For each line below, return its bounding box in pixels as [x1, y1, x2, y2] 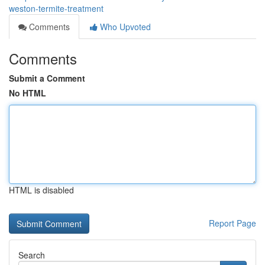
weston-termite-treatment [9, 2, 104, 14]
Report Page [209, 217, 256, 229]
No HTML [9, 87, 46, 99]
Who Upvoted [98, 21, 151, 33]
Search [18, 249, 45, 261]
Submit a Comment [9, 72, 85, 84]
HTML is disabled [9, 184, 74, 196]
